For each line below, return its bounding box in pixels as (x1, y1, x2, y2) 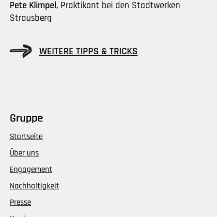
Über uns (10, 148, 39, 159)
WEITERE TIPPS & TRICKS (39, 45, 138, 58)
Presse (10, 197, 31, 208)
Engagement (10, 164, 52, 175)
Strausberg (10, 12, 52, 25)
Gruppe (10, 111, 43, 126)
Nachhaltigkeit (10, 181, 59, 192)
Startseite (10, 131, 43, 142)
